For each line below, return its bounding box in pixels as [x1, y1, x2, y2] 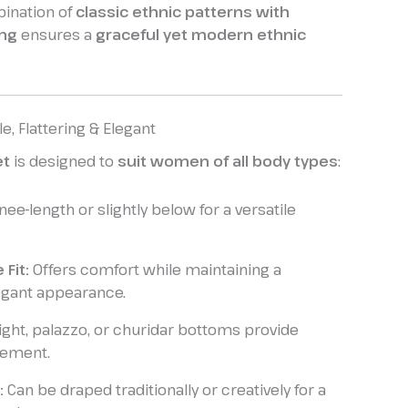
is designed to [10, 151, 117, 172]
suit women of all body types [117, 151, 338, 172]
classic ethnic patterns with [76, 2, 290, 23]
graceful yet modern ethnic [96, 25, 306, 46]
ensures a [17, 25, 96, 46]
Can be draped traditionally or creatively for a [4, 380, 326, 401]
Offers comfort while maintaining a [29, 260, 281, 280]
